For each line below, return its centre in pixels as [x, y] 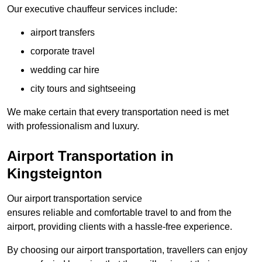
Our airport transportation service [75, 198]
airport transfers [63, 32]
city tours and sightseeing [83, 88]
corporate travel [63, 51]
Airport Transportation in [90, 156]
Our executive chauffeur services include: [92, 9]
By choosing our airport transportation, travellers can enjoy [127, 250]
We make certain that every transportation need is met [118, 112]
